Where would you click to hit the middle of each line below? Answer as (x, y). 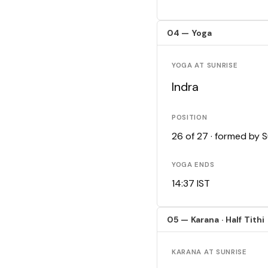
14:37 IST (191, 184)
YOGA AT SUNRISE (205, 66)
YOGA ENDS (193, 165)
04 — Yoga (190, 33)
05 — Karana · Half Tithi (216, 220)
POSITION (190, 118)
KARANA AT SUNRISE (209, 252)
